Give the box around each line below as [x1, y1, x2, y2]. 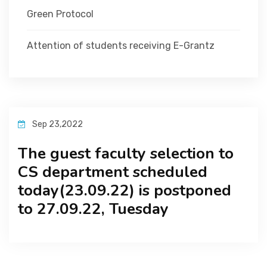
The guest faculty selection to [18, 143, 234, 164]
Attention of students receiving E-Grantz [27, 40, 215, 51]
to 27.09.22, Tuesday [18, 198, 169, 219]
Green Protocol [27, 8, 94, 20]
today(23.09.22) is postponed [18, 180, 231, 201]
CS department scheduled [18, 162, 207, 182]
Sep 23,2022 [30, 119, 83, 129]
